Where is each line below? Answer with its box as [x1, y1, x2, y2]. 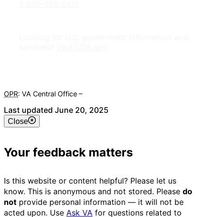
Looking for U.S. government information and [19, 32, 188, 42]
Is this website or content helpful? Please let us [4, 176, 176, 186]
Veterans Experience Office [84, 90, 172, 98]
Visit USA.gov [57, 42, 108, 52]
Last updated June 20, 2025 [4, 105, 108, 115]
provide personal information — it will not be [16, 197, 184, 207]
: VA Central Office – [18, 90, 84, 98]
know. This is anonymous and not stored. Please [4, 186, 183, 197]
